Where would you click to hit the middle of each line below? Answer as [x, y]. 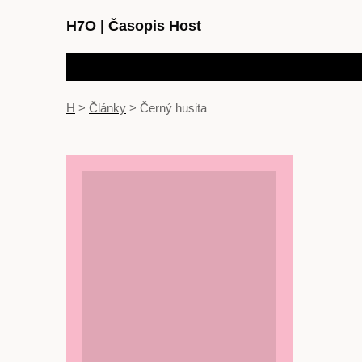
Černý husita [173, 108]
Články [107, 108]
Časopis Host [153, 26]
